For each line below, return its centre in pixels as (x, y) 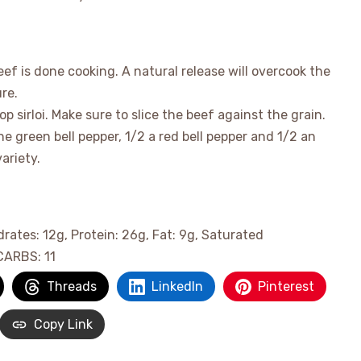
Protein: (96, 235)
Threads (72, 286)
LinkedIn (177, 286)
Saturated (232, 235)
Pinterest (286, 286)
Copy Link (63, 324)
